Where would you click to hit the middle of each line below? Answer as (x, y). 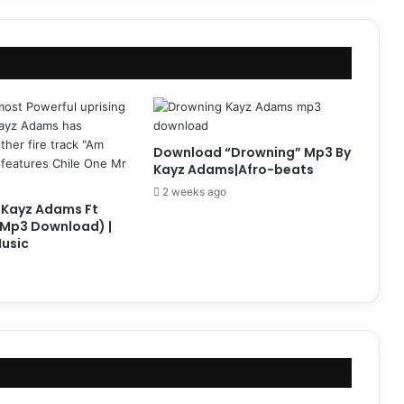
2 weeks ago (194, 192)
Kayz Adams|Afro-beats (233, 170)
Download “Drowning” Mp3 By (252, 153)
